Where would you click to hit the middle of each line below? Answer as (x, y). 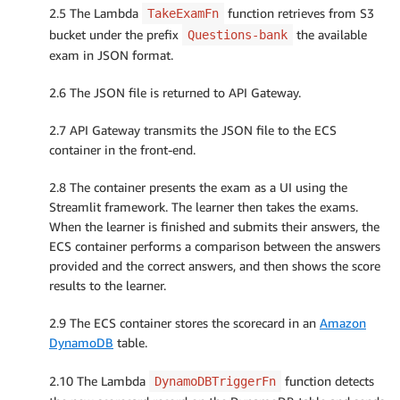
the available (330, 34)
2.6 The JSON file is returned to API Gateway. (175, 92)
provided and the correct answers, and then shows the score (215, 265)
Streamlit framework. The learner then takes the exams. (204, 206)
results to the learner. (108, 285)
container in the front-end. (122, 149)
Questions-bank (237, 34)
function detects (328, 380)
